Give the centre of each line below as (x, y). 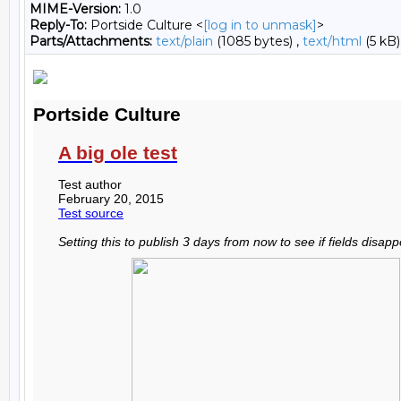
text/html (332, 41)
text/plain (184, 41)
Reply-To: (58, 25)
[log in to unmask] (260, 25)
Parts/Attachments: (91, 41)
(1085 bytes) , (258, 41)
